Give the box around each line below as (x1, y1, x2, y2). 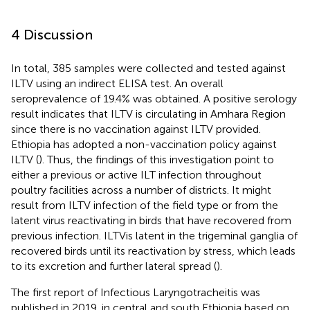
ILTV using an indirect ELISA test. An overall (11, 76, 224, 90)
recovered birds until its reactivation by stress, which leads (11, 244, 295, 257)
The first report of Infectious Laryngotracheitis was (11, 285, 260, 299)
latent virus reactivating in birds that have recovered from (11, 213, 291, 227)
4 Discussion (11, 26, 93, 43)
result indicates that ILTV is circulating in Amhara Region (11, 107, 286, 120)
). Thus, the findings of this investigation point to (39, 152, 274, 166)
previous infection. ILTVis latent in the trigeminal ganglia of (11, 228, 298, 242)
